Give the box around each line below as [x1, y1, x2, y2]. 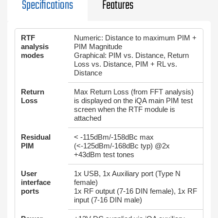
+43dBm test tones [74, 150, 134, 159]
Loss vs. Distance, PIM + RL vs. [74, 60, 177, 68]
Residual [21, 133, 51, 141]
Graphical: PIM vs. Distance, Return [74, 51, 189, 59]
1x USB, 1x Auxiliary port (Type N [74, 169, 181, 178]
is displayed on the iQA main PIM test [74, 96, 193, 105]
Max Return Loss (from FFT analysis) [74, 88, 194, 96]
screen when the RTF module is [74, 105, 175, 113]
